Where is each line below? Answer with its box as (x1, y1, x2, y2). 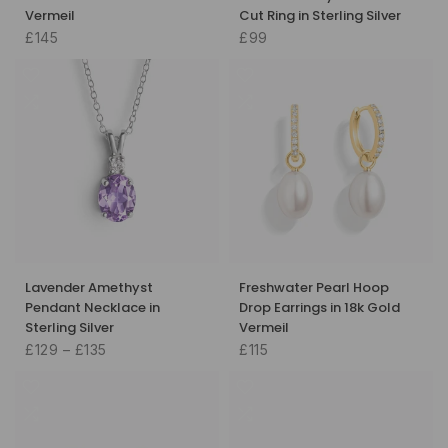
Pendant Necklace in (25, 297, 160, 317)
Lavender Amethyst (25, 277, 153, 297)
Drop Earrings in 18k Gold (239, 297, 400, 317)
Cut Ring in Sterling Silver (239, 5, 401, 25)
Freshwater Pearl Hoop (239, 277, 389, 297)
